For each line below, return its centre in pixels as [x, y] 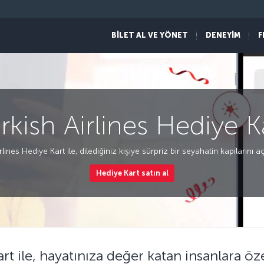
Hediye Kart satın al [132, 173]
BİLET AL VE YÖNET [150, 35]
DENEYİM [223, 35]
